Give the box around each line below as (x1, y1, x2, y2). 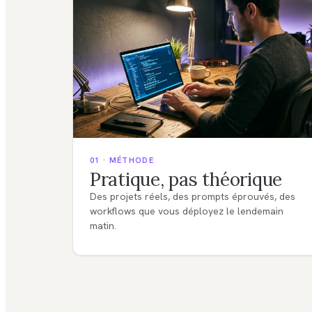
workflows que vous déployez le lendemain (90, 205, 283, 218)
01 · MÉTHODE (90, 155, 154, 166)
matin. (90, 219, 116, 233)
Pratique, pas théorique (90, 168, 283, 192)
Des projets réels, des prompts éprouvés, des (90, 190, 295, 203)
